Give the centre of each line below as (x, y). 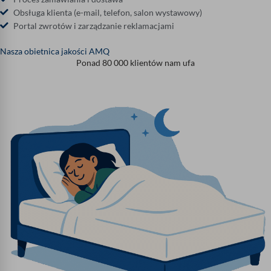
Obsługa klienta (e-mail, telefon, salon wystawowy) (108, 12)
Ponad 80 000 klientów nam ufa (135, 62)
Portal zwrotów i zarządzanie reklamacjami (94, 25)
